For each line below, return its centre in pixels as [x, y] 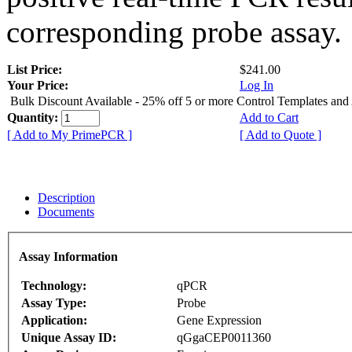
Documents [66, 211]
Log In [257, 85]
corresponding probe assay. [174, 31]
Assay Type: [54, 303]
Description [66, 197]
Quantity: [34, 117]
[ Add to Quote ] [280, 134]
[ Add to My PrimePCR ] [70, 134]
